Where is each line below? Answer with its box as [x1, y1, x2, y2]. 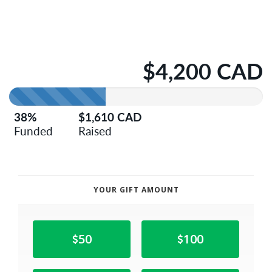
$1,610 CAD [78, 108, 142, 125]
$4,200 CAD [143, 55, 263, 86]
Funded [14, 122, 53, 139]
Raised [78, 122, 112, 139]
